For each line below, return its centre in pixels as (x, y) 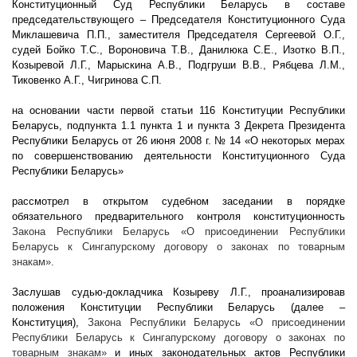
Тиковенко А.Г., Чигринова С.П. (87, 80)
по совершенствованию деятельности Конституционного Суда (178, 156)
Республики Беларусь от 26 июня (96, 141)
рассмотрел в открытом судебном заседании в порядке (178, 202)
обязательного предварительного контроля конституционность (178, 217)
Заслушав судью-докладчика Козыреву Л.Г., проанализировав (178, 292)
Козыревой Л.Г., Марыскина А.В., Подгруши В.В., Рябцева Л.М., (178, 65)
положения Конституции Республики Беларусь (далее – (178, 308)
